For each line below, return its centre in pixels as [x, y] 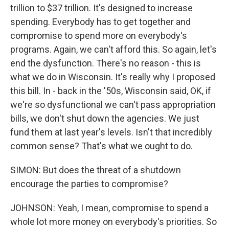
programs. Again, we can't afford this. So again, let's [113, 49]
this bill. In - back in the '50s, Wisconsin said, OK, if [111, 91]
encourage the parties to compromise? [89, 184]
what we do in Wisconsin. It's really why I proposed [113, 77]
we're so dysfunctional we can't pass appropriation [113, 105]
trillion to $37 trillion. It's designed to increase [101, 8]
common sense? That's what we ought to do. [101, 146]
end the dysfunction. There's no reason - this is [106, 63]
